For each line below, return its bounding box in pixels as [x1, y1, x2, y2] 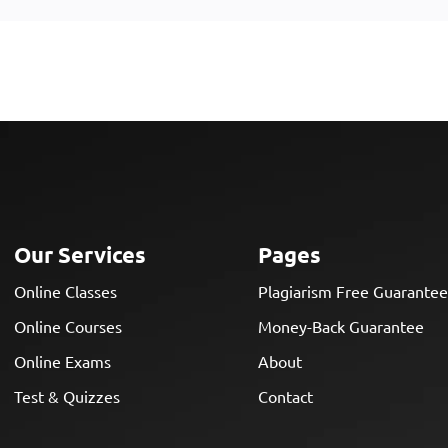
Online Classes [14, 281, 118, 302]
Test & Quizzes [14, 386, 121, 407]
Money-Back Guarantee [258, 316, 425, 337]
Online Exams [14, 351, 112, 372]
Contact [258, 386, 314, 407]
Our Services [14, 241, 147, 269]
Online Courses [14, 316, 123, 337]
